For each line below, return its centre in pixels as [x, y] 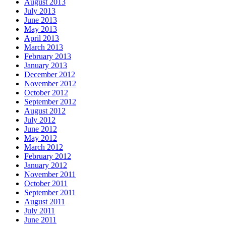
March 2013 [44, 47]
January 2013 [46, 66]
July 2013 [40, 11]
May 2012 [41, 138]
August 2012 [45, 111]
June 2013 [41, 20]
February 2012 [48, 156]
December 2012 [50, 75]
